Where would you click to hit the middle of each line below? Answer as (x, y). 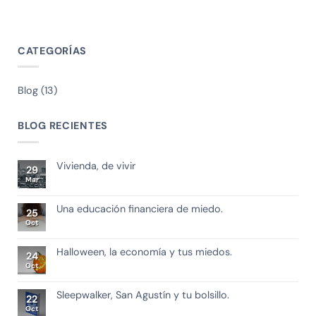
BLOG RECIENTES (63, 126)
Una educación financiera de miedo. (140, 209)
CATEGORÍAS (53, 50)
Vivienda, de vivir (96, 166)
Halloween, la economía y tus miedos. (144, 252)
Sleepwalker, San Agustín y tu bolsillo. (143, 295)
